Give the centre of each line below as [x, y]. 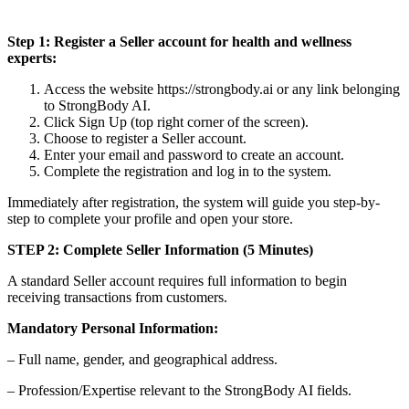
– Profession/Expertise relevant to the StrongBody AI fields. [179, 390]
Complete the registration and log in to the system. [188, 171]
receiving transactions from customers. [117, 297]
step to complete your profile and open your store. [150, 218]
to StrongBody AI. [97, 105]
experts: [32, 58]
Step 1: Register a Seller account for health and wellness [179, 41]
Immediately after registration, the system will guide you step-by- [194, 202]
